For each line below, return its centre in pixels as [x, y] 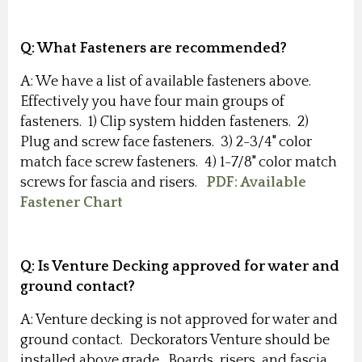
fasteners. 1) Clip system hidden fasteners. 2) [166, 122]
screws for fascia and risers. [114, 182]
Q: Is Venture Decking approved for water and [180, 266]
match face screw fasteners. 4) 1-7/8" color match [179, 162]
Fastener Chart [72, 202]
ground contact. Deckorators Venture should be [175, 340]
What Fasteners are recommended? [162, 48]
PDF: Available [257, 182]
